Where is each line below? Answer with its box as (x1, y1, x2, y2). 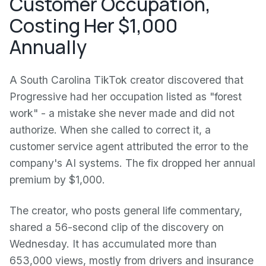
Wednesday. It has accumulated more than (9, 237, 217, 250)
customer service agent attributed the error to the (9, 140, 248, 153)
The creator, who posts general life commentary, (9, 204, 242, 217)
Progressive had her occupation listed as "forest (9, 90, 242, 103)
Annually (9, 34, 87, 60)
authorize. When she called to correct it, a (9, 123, 211, 136)
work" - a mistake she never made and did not (9, 107, 235, 119)
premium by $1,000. (9, 173, 105, 186)
